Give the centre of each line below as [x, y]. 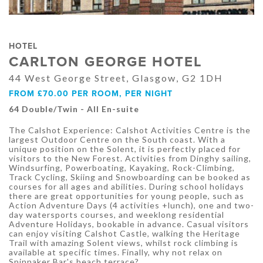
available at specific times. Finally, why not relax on [116, 252]
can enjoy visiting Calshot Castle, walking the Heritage [124, 234]
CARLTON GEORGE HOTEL [106, 62]
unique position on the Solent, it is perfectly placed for [125, 149]
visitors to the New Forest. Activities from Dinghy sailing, [130, 159]
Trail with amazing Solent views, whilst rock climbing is [124, 243]
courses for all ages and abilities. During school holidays [127, 187]
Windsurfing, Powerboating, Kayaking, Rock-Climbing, [122, 168]
